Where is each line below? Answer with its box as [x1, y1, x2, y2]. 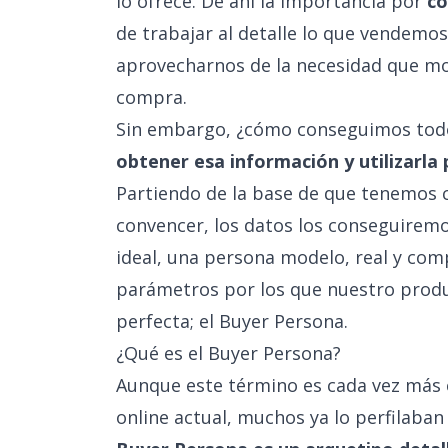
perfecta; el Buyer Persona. [116, 309, 348, 333]
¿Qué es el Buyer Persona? [116, 341, 341, 365]
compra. [116, 85, 187, 109]
